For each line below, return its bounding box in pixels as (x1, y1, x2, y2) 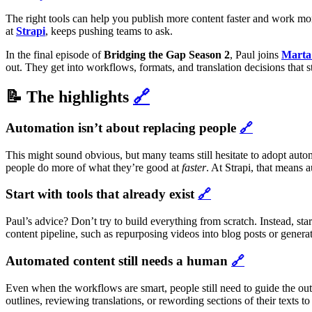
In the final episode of (6, 49, 104, 61)
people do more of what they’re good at (6, 161, 182, 173)
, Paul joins (230, 49, 281, 61)
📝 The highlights (6, 88, 133, 107)
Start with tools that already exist (6, 187, 198, 202)
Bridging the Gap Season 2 (104, 49, 230, 61)
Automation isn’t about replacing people (6, 120, 240, 135)
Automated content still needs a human (6, 253, 231, 268)
